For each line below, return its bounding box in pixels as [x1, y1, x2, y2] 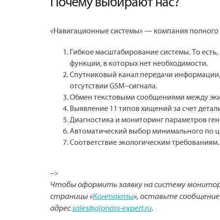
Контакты [93, 192, 134, 201]
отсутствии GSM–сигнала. [70, 82, 157, 90]
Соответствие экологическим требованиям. [70, 138, 219, 147]
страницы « [50, 192, 93, 201]
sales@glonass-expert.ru [72, 204, 152, 213]
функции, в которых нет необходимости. [70, 59, 208, 68]
